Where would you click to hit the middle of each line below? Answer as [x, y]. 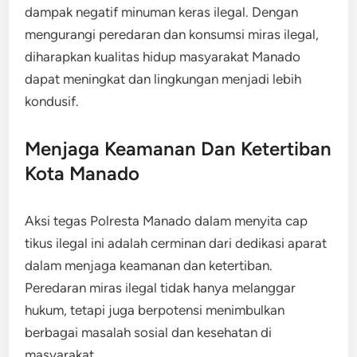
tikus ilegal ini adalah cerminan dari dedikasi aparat [176, 243]
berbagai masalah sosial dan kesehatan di [149, 332]
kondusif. [52, 101]
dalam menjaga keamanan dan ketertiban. [149, 265]
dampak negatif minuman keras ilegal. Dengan [162, 12]
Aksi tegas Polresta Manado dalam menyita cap [167, 221]
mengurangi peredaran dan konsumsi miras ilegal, [172, 34]
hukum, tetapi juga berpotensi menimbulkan [155, 310]
